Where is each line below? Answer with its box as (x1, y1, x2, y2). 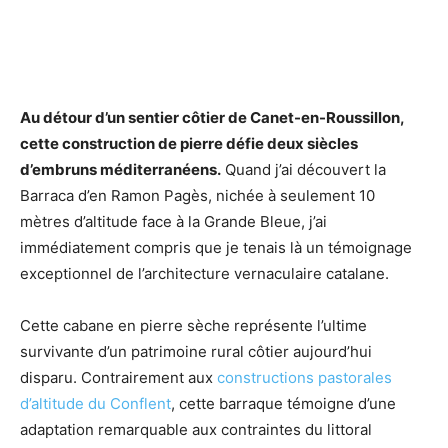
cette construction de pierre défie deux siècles (20, 134, 358, 154)
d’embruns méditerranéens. (20, 160, 221, 180)
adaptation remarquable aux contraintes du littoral (20, 420, 372, 440)
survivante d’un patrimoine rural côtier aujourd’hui (20, 342, 372, 362)
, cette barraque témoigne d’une (171, 394, 396, 414)
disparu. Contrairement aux (20, 368, 217, 388)
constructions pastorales (217, 368, 392, 388)
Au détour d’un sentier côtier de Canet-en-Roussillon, (20, 108, 404, 128)
